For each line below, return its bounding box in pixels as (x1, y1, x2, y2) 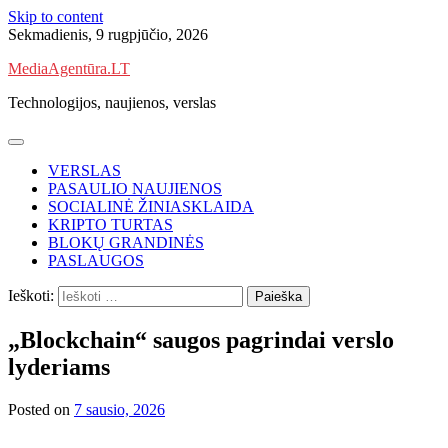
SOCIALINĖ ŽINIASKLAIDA (48, 198, 254, 215)
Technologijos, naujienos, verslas (8, 94, 216, 111)
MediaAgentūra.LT (8, 60, 130, 77)
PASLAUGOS (48, 252, 144, 269)
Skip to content (8, 8, 103, 25)
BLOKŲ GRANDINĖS (48, 234, 204, 251)
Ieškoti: (8, 287, 54, 304)
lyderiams (8, 353, 110, 380)
